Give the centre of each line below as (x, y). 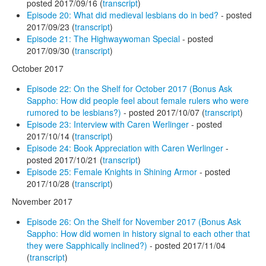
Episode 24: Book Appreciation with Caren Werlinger (125, 148)
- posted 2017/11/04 (186, 245)
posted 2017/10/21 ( (65, 159)
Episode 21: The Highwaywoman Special (104, 38)
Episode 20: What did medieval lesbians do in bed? (123, 15)
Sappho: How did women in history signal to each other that (138, 233)
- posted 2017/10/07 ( (163, 112)
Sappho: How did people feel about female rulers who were (138, 100)
